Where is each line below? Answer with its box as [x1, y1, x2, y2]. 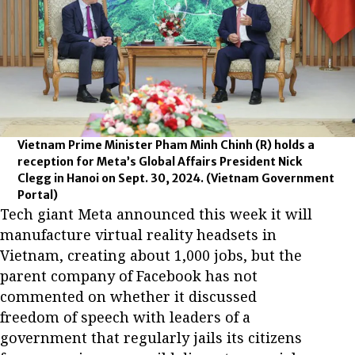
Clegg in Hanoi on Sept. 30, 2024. [17, 170, 207, 185]
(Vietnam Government [206, 170, 335, 185]
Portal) [17, 187, 59, 202]
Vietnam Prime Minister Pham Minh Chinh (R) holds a [17, 137, 315, 152]
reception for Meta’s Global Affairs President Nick [17, 154, 303, 169]
